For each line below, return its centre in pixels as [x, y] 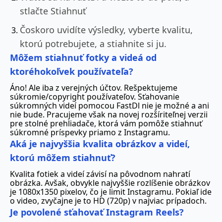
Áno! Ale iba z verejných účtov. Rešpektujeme [94, 87]
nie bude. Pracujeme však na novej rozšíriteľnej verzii [109, 114]
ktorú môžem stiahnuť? [63, 157]
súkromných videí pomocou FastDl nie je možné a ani [110, 105]
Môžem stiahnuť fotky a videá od [83, 57]
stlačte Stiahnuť [53, 11]
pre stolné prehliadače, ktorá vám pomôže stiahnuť [106, 123]
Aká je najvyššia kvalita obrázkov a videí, [100, 143]
